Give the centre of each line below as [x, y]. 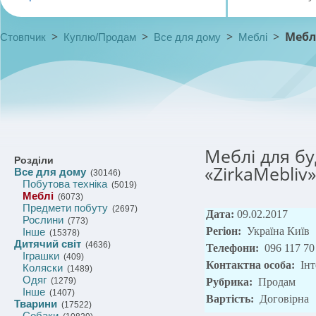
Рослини [43, 220]
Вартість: [231, 299]
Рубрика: [231, 282]
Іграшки [41, 256]
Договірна [284, 299]
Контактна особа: [252, 265]
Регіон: [225, 231]
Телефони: [234, 248]
